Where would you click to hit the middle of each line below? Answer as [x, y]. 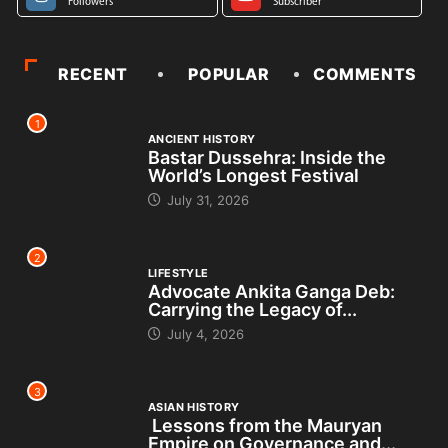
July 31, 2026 [205, 199]
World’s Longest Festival [253, 175]
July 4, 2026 [203, 333]
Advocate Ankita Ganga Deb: [271, 291]
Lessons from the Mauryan [264, 425]
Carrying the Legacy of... [252, 309]
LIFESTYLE [178, 272]
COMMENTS [365, 74]
